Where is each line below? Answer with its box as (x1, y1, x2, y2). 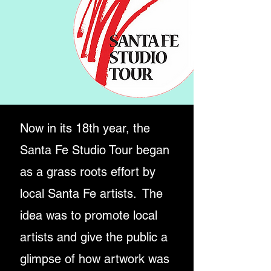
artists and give (20, 230, 106, 244)
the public (106, 230, 161, 244)
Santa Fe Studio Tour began (20, 143, 169, 157)
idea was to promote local (20, 208, 157, 223)
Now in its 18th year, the (20, 121, 150, 135)
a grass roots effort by (36, 165, 155, 179)
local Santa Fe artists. (20, 186, 142, 201)
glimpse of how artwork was (20, 252, 169, 266)
